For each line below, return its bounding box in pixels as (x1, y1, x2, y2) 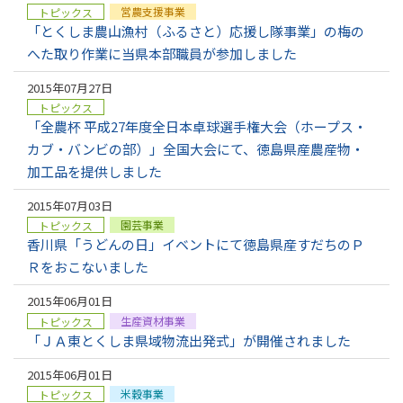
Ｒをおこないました (27, 257, 148, 277)
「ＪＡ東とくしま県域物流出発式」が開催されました (27, 330, 351, 350)
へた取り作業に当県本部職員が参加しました (27, 43, 297, 63)
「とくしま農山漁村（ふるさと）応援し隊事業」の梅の (27, 21, 364, 40)
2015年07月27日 (27, 78, 112, 96)
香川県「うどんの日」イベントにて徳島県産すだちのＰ (27, 235, 364, 255)
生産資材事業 (121, 312, 185, 328)
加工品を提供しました (27, 162, 162, 182)
